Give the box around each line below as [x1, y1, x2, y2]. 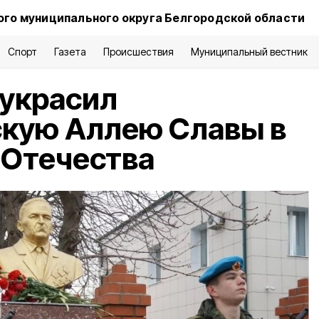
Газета [54, 46, 87, 58]
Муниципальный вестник [190, 46, 308, 58]
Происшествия [103, 46, 174, 58]
